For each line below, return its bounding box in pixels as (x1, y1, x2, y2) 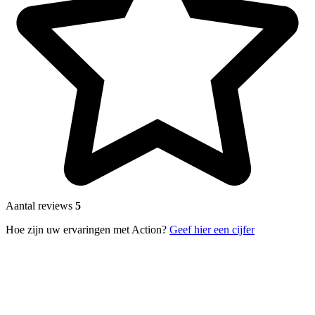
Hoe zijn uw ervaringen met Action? (6, 223, 169, 236)
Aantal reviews (6, 199, 75, 212)
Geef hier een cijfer (169, 223, 255, 236)
